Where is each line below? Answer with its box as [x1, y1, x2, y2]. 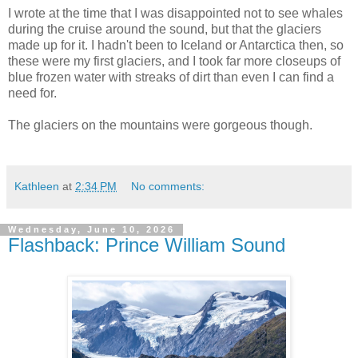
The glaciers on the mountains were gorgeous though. [8, 118, 312, 133]
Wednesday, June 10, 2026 [8, 225, 175, 235]
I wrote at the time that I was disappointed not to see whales [8, 6, 343, 21]
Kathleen [14, 180, 59, 193]
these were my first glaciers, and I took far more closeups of [8, 54, 340, 69]
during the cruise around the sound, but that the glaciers [8, 22, 321, 37]
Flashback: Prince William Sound [8, 234, 285, 257]
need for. [8, 86, 57, 101]
